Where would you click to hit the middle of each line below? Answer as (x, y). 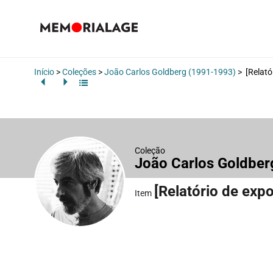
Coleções (79, 72)
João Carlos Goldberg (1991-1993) (170, 72)
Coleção (150, 150)
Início (44, 72)
